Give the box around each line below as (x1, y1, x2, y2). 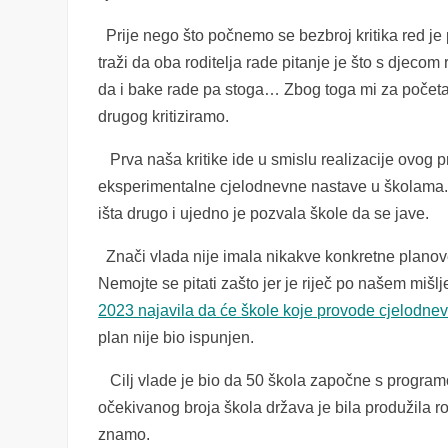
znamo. (98, 426, 151, 443)
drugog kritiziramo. (98, 108, 230, 125)
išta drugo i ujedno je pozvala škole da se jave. (98, 205, 430, 222)
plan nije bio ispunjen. (98, 329, 255, 346)
